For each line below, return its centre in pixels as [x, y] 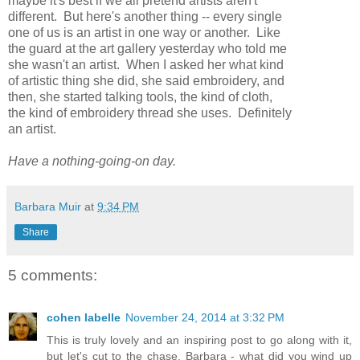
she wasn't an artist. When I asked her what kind [146, 65]
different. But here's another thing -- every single [145, 17]
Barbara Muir [48, 207]
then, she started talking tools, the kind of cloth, [140, 97]
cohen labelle [84, 317]
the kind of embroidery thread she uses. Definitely [150, 113]
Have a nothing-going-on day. [92, 162]
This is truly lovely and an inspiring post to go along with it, [199, 340]
